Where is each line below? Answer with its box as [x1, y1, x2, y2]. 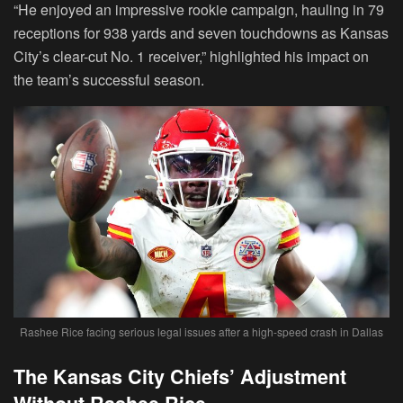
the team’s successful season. [13, 69, 204, 91]
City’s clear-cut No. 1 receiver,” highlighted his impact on [13, 46, 369, 67]
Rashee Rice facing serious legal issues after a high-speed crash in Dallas [20, 324, 383, 340]
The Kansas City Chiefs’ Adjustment [13, 363, 346, 391]
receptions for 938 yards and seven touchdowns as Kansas [13, 22, 389, 44]
